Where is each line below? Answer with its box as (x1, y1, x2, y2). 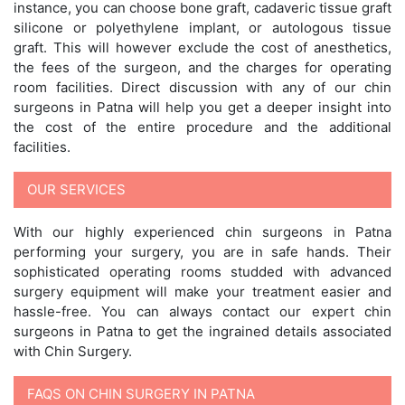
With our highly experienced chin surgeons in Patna (14, 223, 391, 240)
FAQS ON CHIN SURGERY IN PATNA (27, 385, 255, 402)
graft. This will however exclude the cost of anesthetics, (14, 39, 391, 56)
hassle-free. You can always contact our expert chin (14, 303, 391, 320)
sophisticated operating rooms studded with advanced (14, 263, 391, 280)
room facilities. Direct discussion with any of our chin (14, 79, 391, 96)
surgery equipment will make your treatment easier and (14, 283, 391, 300)
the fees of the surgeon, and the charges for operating (14, 59, 391, 76)
